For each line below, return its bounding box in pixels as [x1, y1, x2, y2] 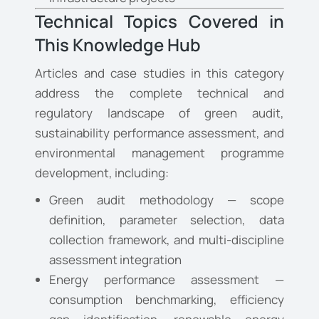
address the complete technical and [35, 85, 284, 102]
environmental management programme [35, 145, 284, 162]
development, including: [35, 164, 169, 182]
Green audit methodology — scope [49, 192, 284, 209]
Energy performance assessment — [49, 271, 284, 288]
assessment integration [49, 251, 182, 268]
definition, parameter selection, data [49, 211, 284, 229]
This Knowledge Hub [35, 33, 202, 57]
